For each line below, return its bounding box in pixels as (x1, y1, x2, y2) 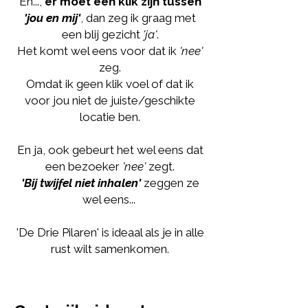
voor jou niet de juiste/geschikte (25, 93, 195, 107)
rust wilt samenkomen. (51, 242, 169, 256)
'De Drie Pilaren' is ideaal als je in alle (16, 225, 204, 239)
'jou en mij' (24, 11, 80, 25)
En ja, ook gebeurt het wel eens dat (16, 143, 203, 157)
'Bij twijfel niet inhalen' (21, 176, 141, 190)
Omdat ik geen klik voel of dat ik (26, 77, 194, 91)
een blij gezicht (61, 27, 143, 41)
